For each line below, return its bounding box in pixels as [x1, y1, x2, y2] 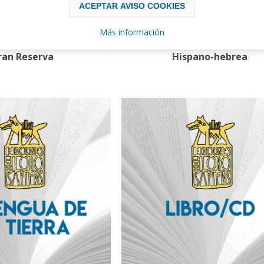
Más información [100, 27, 164, 38]
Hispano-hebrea [171, 50, 247, 64]
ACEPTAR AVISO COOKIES [79, 1, 185, 11]
